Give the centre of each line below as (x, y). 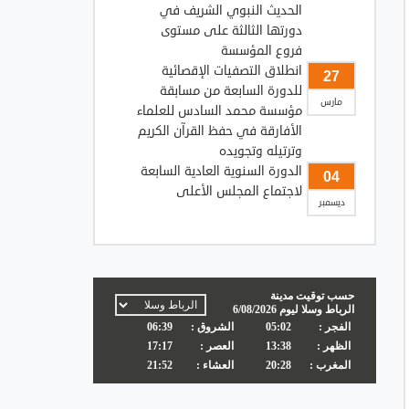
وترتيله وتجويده (261, 151)
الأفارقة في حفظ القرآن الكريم (220, 131)
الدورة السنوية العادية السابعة (221, 171)
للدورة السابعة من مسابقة (231, 90)
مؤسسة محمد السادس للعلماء (220, 110)
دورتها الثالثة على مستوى (231, 30)
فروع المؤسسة (262, 50)
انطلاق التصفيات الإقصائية (232, 70)
